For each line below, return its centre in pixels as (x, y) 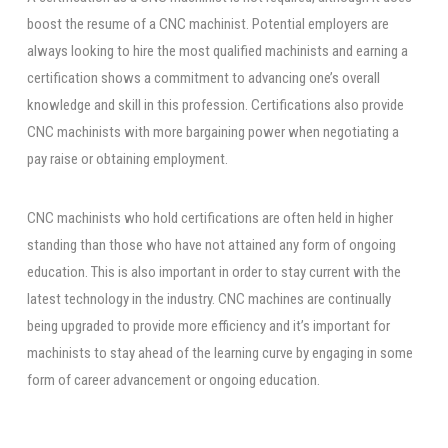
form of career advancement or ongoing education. (173, 380)
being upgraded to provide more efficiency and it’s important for (208, 326)
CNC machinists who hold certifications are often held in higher (209, 218)
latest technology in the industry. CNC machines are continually (208, 299)
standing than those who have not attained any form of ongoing (211, 245)
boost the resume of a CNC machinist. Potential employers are (207, 24)
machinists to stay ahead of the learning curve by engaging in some (219, 353)
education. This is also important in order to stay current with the (213, 272)
